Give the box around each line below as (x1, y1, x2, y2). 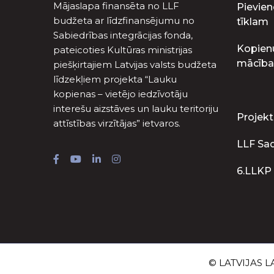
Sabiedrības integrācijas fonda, (53, 29, 193, 41)
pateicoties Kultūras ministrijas (53, 43, 192, 56)
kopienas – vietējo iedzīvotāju (53, 87, 188, 100)
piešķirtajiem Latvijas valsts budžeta (53, 58, 217, 70)
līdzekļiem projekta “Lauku (53, 73, 177, 85)
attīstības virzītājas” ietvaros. (53, 117, 180, 129)
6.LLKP (237, 165, 272, 177)
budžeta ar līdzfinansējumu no (53, 14, 194, 26)
